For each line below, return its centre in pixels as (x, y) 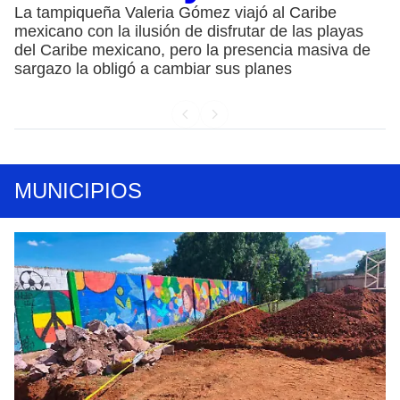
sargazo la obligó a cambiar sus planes (153, 68)
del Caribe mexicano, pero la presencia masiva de (192, 50)
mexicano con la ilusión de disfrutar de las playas (189, 31)
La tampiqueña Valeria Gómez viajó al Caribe (175, 12)
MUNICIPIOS (78, 190)
